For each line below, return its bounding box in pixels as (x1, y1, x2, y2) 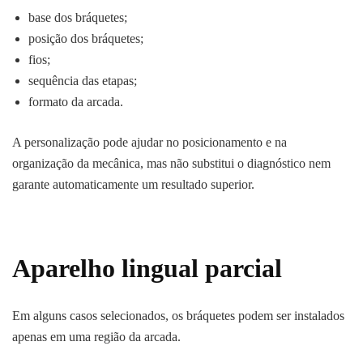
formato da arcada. (28, 95, 123, 109)
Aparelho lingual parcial (12, 254, 282, 284)
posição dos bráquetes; (28, 32, 143, 46)
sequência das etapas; (28, 74, 137, 88)
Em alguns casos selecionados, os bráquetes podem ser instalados (12, 308, 344, 322)
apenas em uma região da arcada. (12, 329, 181, 344)
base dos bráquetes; (28, 11, 127, 25)
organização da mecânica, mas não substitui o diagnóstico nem (12, 156, 331, 171)
